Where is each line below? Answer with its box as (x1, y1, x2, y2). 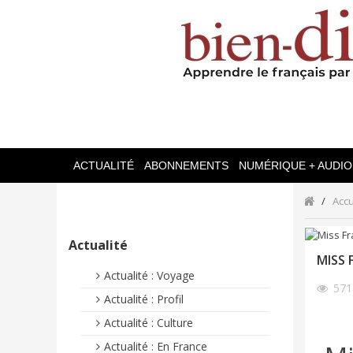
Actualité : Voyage (104, 268, 195, 283)
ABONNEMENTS (144, 159, 229, 172)
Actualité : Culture (104, 315, 193, 330)
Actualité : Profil (104, 292, 184, 307)
